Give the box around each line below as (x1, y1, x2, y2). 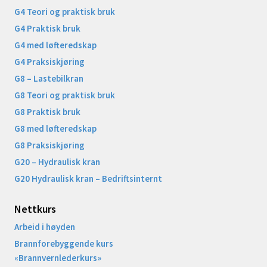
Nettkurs (14, 201, 56, 216)
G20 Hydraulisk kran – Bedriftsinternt (14, 172, 162, 184)
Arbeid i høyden (14, 221, 75, 232)
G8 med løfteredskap (14, 122, 97, 134)
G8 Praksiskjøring (14, 139, 85, 151)
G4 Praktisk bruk (14, 22, 80, 34)
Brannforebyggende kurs (14, 237, 113, 249)
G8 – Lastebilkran (14, 72, 83, 84)
